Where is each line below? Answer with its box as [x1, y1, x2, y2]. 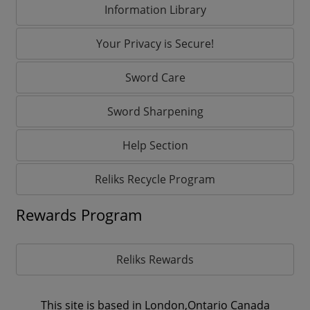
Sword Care [125, 69, 185, 85]
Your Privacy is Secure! [96, 35, 214, 51]
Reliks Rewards [116, 251, 194, 267]
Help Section [122, 137, 188, 153]
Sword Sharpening [107, 103, 203, 119]
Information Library [104, 1, 206, 17]
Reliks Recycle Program [95, 171, 215, 187]
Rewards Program [16, 204, 142, 225]
